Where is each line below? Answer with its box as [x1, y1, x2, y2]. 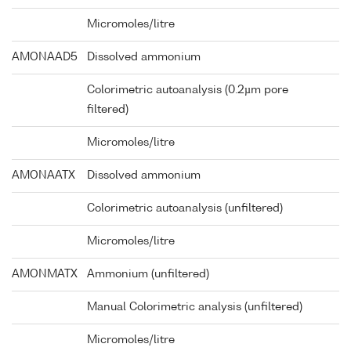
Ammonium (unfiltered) [87, 269, 209, 280]
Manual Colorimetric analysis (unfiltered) [87, 302, 302, 313]
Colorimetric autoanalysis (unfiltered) [87, 203, 283, 215]
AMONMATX [12, 269, 78, 280]
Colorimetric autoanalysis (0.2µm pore [87, 85, 288, 96]
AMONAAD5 [12, 52, 78, 63]
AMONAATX [12, 170, 75, 182]
